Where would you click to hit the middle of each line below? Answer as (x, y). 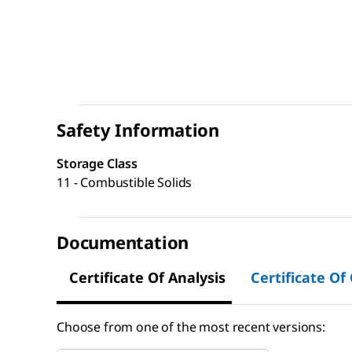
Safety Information (138, 130)
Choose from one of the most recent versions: (191, 327)
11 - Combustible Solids (125, 183)
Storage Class (97, 164)
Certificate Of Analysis (147, 278)
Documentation (123, 242)
